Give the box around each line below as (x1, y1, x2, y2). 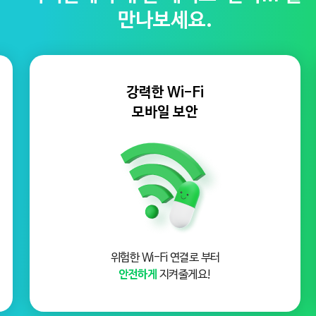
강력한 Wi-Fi (126, 85, 204, 101)
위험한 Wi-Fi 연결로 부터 (110, 252, 220, 265)
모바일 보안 (132, 104, 198, 121)
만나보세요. (118, 10, 212, 32)
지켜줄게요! (157, 269, 212, 281)
